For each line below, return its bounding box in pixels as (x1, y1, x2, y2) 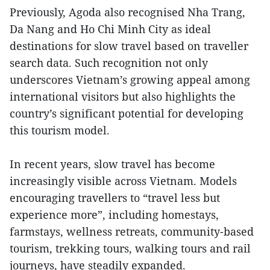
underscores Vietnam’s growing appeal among (10, 72, 250, 87)
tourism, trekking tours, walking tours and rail (10, 241, 251, 256)
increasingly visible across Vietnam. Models (10, 174, 237, 189)
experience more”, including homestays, (10, 207, 219, 222)
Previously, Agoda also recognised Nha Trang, (10, 5, 245, 20)
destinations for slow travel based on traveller (10, 39, 248, 54)
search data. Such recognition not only (10, 55, 208, 71)
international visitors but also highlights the (10, 89, 236, 104)
